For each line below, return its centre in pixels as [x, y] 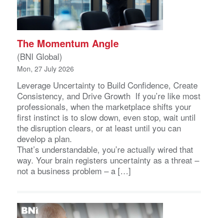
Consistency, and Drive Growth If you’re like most [109, 96]
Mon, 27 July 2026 [45, 69]
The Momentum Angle [69, 43]
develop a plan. [47, 139]
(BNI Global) [40, 56]
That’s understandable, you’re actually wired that [105, 149]
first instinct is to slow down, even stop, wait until [106, 117]
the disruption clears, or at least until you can [99, 128]
